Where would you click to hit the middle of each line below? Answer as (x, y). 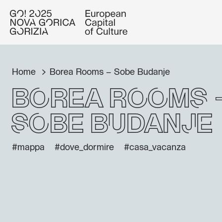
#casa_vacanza (155, 148)
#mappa (28, 148)
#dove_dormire (84, 148)
